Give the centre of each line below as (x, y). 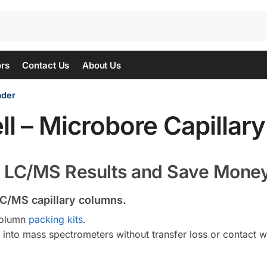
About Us (102, 65)
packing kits (55, 219)
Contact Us (46, 65)
